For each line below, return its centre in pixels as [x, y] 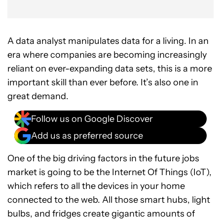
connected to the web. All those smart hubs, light [109, 200]
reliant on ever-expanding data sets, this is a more [110, 69]
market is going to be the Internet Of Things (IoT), [110, 172]
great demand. [38, 96]
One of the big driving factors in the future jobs [103, 158]
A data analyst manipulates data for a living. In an [108, 41]
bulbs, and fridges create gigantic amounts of [101, 214]
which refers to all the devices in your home [96, 186]
